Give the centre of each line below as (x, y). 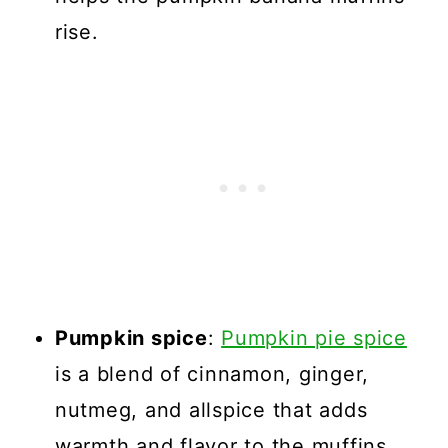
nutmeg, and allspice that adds (211, 410)
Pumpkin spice (131, 338)
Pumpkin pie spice (314, 338)
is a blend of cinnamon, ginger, (212, 374)
